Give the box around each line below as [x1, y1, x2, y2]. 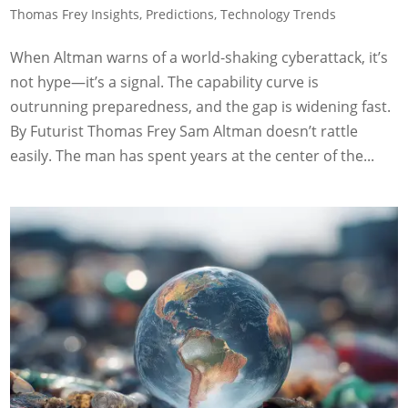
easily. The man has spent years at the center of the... [10, 146, 375, 167]
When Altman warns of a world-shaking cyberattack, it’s [10, 47, 389, 68]
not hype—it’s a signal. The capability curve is [10, 72, 320, 93]
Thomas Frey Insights [10, 5, 140, 24]
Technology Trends [220, 5, 337, 24]
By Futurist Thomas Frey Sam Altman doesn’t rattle [10, 121, 359, 142]
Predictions [146, 5, 215, 24]
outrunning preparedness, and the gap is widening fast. [10, 97, 392, 117]
